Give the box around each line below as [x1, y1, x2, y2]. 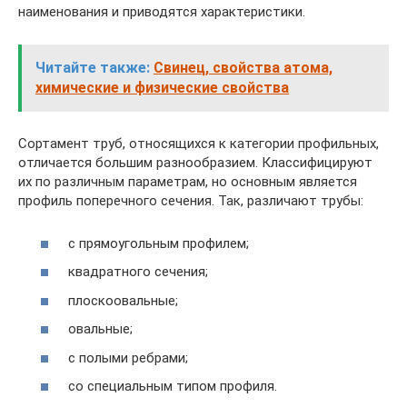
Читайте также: [35, 59, 150, 76]
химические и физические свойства [35, 79, 289, 96]
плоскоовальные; [68, 292, 178, 309]
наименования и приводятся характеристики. [18, 4, 305, 20]
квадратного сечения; [68, 263, 208, 280]
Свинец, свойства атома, [154, 59, 333, 76]
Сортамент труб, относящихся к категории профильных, [18, 135, 379, 152]
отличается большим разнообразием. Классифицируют [18, 154, 372, 171]
